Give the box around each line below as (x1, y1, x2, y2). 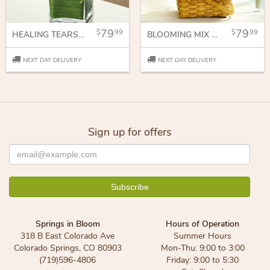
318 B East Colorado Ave (20, 230, 115, 242)
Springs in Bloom (35, 218, 100, 230)
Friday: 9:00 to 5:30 (166, 254, 239, 266)
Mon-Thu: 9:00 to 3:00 (160, 242, 245, 254)
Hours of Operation (166, 218, 239, 230)
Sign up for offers (87, 125, 172, 139)
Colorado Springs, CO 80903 (13, 242, 122, 254)
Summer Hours (174, 230, 231, 242)
